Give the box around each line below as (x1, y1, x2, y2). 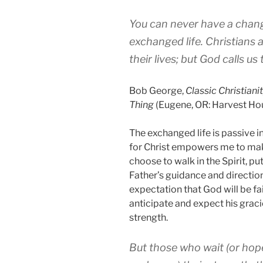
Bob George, (129, 85, 186, 97)
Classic (186, 85, 217, 97)
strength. (129, 212, 168, 224)
